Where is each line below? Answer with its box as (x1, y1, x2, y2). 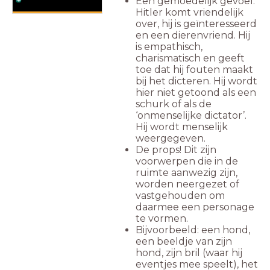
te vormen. (136, 213, 188, 225)
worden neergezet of (136, 178, 239, 190)
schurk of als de (136, 98, 212, 110)
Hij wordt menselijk (136, 121, 228, 133)
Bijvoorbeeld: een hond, (136, 224, 250, 236)
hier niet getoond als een (136, 87, 256, 99)
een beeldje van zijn (136, 236, 232, 248)
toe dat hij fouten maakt (136, 64, 253, 76)
